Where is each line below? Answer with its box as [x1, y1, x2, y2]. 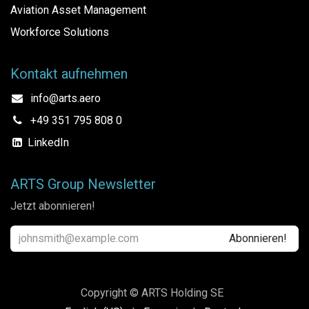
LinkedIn [27, 135, 69, 149]
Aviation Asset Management [10, 3, 146, 17]
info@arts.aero [30, 91, 101, 105]
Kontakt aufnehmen [10, 65, 128, 82]
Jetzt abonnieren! [10, 199, 95, 212]
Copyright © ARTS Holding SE [80, 286, 223, 300]
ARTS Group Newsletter [10, 175, 156, 192]
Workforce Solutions [10, 25, 109, 39]
